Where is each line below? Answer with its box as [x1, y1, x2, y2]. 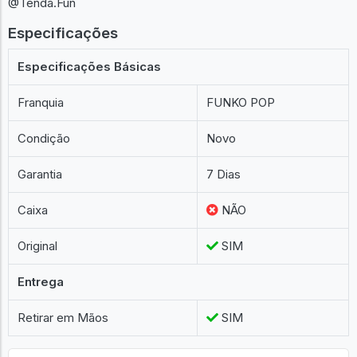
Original [18, 238, 58, 253]
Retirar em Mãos [18, 310, 109, 325]
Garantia [18, 167, 63, 182]
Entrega [18, 274, 65, 289]
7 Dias [206, 167, 241, 182]
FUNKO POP [206, 95, 276, 110]
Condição [18, 131, 71, 146]
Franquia [18, 95, 65, 110]
